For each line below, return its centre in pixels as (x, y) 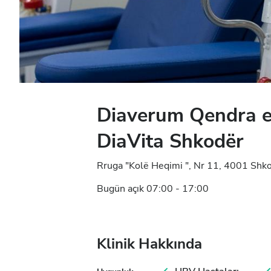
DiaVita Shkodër (170, 141)
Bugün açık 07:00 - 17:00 (153, 189)
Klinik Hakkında (149, 244)
